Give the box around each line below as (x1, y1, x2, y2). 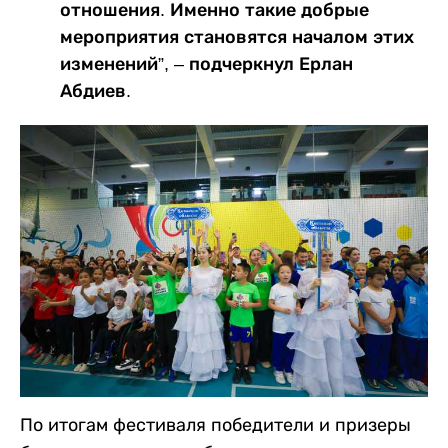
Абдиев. (60, 80, 131, 101)
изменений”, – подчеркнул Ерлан (60, 53, 353, 74)
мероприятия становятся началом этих (60, 26, 414, 47)
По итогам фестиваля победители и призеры (20, 414, 411, 435)
